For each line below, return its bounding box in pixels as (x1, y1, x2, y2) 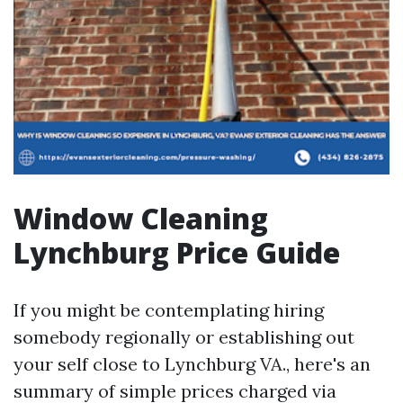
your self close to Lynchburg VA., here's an (13, 353, 371, 375)
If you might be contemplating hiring (13, 299, 324, 321)
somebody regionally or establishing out (13, 326, 354, 348)
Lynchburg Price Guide (13, 233, 340, 272)
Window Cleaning (13, 199, 268, 237)
